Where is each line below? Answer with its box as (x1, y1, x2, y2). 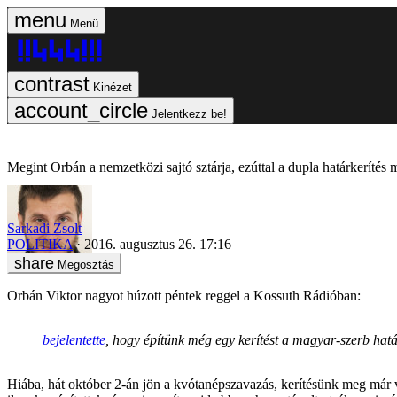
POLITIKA (7, 236, 73, 252)
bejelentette (43, 331, 105, 347)
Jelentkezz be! (152, 107, 227, 121)
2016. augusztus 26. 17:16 (84, 236, 231, 252)
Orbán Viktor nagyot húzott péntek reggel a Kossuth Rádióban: (7, 287, 361, 303)
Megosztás (58, 257, 114, 271)
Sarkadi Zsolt (7, 220, 82, 236)
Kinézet (93, 81, 132, 94)
